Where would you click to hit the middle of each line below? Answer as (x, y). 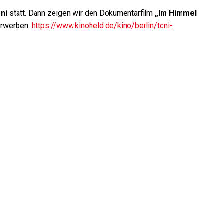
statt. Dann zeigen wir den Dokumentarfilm (81, 13)
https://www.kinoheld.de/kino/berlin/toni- (102, 26)
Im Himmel (177, 13)
